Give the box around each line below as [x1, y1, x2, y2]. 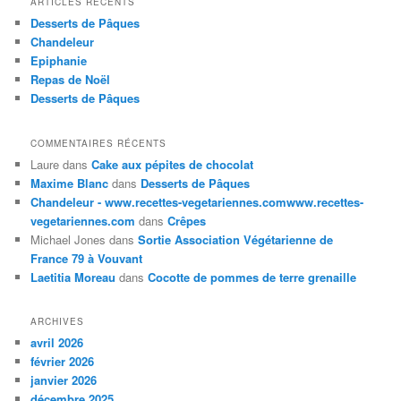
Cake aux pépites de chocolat [91, 155, 254, 173]
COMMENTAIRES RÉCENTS [30, 136, 167, 149]
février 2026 [30, 353, 95, 371]
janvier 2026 [30, 371, 98, 389]
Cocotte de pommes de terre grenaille [148, 268, 357, 286]
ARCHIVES [30, 315, 85, 328]
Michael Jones [30, 230, 107, 248]
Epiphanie [30, 52, 88, 70]
